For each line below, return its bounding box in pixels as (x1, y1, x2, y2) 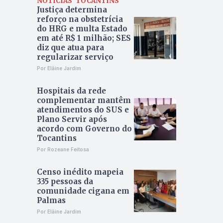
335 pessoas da (36, 177, 93, 187)
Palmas (36, 196, 66, 206)
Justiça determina (36, 5, 107, 15)
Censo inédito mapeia (36, 167, 123, 177)
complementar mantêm (36, 96, 131, 106)
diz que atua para (36, 43, 104, 53)
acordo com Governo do (36, 124, 132, 134)
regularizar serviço (36, 52, 113, 62)
